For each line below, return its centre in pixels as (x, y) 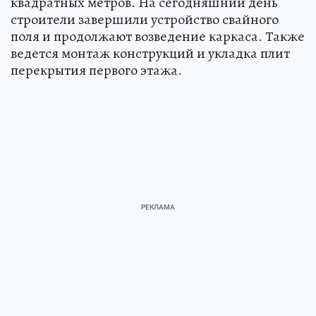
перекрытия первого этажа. (96, 70)
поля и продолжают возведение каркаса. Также (158, 36)
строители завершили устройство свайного (145, 19)
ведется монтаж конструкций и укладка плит (150, 53)
